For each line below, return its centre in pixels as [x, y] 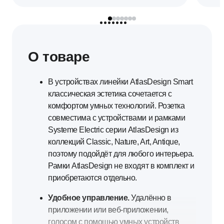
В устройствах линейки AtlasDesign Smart [120, 82]
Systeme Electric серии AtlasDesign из [113, 130]
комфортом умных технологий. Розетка [116, 106]
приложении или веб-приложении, [108, 210]
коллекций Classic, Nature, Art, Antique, [114, 142]
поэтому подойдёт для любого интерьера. [121, 154]
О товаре [59, 57]
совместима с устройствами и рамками [117, 118]
